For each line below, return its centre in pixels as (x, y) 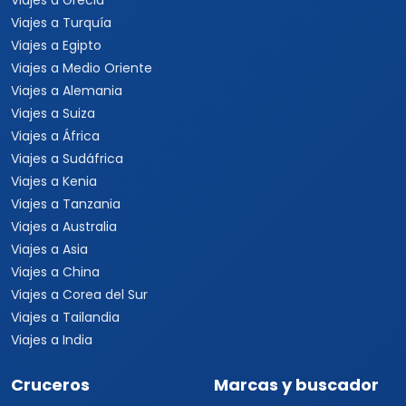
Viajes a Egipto (56, 45)
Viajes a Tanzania (66, 204)
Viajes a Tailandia (65, 317)
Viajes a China (55, 272)
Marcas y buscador (296, 385)
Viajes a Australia (64, 227)
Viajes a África (55, 136)
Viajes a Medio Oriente (82, 68)
